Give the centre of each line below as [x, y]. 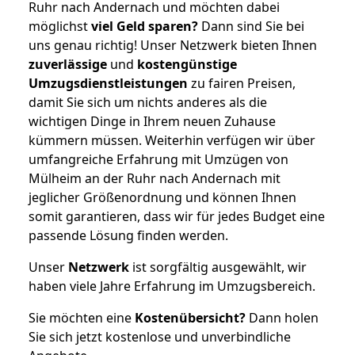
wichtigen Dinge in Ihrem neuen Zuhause [152, 121]
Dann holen [282, 317]
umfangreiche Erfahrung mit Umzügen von [158, 159]
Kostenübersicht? [190, 317]
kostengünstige [187, 64]
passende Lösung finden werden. [128, 235]
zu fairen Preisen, [242, 83]
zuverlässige [68, 64]
